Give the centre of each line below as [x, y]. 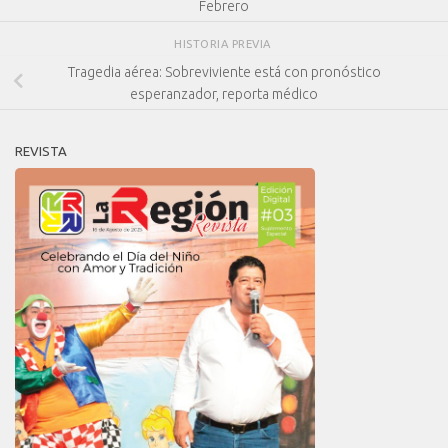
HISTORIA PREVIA [224, 44]
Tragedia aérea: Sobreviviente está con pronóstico [224, 71]
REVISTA [41, 151]
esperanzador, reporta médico [224, 93]
